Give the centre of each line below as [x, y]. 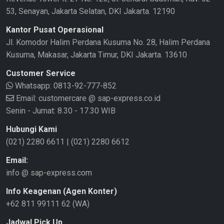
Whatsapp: [32, 86]
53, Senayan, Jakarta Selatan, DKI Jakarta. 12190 [90, 11]
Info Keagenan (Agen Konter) [61, 191]
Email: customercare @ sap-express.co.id [87, 98]
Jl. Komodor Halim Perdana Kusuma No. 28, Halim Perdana [108, 42]
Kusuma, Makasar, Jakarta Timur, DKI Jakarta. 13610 [96, 55]
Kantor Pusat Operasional [55, 30]
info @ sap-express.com [49, 173]
